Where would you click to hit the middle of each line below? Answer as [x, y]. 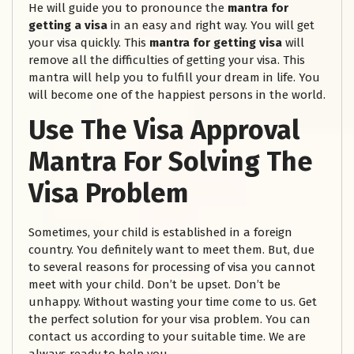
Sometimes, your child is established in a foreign [160, 233]
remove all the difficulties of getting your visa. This [167, 60]
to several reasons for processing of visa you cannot [172, 267]
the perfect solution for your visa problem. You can [169, 320]
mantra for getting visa [216, 43]
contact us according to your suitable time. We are [167, 337]
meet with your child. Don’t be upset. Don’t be [154, 285]
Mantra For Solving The [171, 162]
